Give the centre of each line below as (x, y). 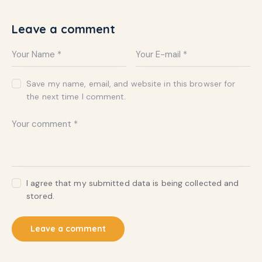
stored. (40, 196)
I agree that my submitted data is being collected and (133, 183)
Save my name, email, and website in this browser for (131, 83)
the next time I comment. (76, 96)
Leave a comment (63, 29)
